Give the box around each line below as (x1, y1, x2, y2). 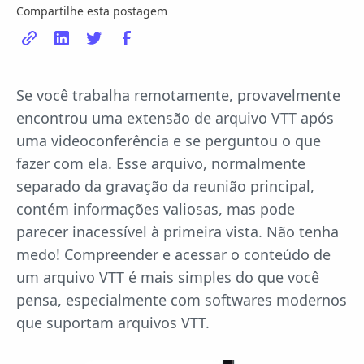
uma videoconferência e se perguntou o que (16, 131, 321, 150)
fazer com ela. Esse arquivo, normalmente (16, 154, 305, 173)
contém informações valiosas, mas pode (16, 199, 295, 219)
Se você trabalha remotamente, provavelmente (16, 85, 340, 105)
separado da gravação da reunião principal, (16, 176, 314, 196)
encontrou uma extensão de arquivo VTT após (16, 108, 334, 128)
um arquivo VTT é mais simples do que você (16, 267, 319, 287)
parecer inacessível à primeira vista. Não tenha (16, 222, 339, 241)
